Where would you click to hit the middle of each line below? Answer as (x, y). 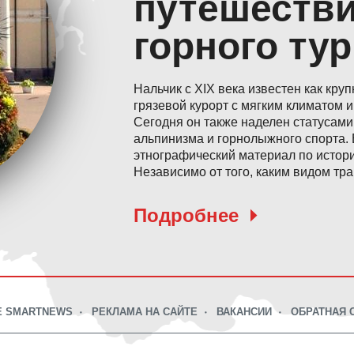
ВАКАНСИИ (244, 312)
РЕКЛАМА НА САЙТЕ (145, 312)
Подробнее (186, 215)
